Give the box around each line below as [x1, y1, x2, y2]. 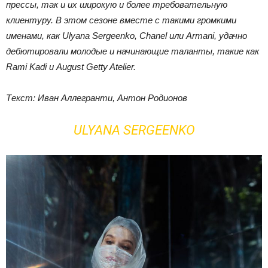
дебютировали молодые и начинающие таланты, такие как [6, 46, 259, 56]
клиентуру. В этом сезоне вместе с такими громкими [6, 15, 236, 25]
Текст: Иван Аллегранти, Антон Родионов [6, 93, 187, 103]
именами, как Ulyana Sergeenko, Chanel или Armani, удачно [6, 31, 247, 41]
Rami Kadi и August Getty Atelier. [6, 62, 136, 72]
